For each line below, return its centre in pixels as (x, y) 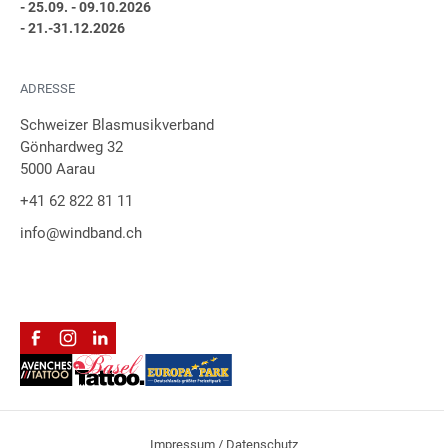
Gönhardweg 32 (71, 147)
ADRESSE (47, 88)
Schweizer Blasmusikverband (117, 125)
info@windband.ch (81, 233)
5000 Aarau (57, 169)
